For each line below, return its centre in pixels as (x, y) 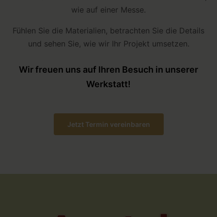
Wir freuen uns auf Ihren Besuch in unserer (108, 70)
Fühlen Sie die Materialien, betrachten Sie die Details (108, 31)
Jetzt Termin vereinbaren (108, 124)
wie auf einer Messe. (108, 10)
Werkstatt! (108, 84)
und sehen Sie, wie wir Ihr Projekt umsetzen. (108, 44)
